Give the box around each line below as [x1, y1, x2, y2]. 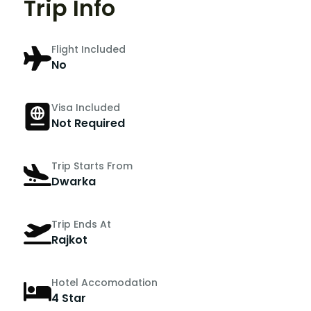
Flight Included [51, 42, 126, 57]
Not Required [51, 115, 125, 132]
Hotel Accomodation [51, 276, 158, 290]
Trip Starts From [51, 159, 133, 174]
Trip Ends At [51, 217, 111, 232]
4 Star [51, 290, 86, 307]
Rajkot [51, 232, 87, 249]
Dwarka [51, 174, 96, 190]
